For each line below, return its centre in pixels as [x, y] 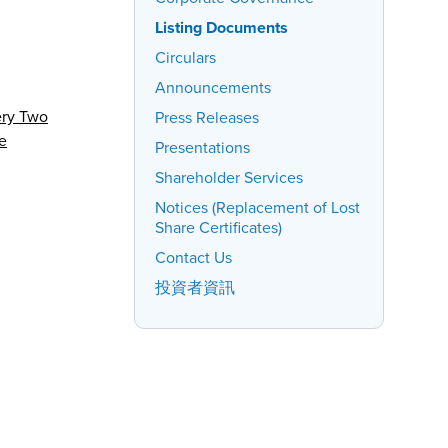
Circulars [185, 57]
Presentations [202, 147]
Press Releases [207, 117]
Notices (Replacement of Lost [257, 207]
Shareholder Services [229, 177]
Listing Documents [221, 27]
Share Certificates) [218, 227]
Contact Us [193, 257]
